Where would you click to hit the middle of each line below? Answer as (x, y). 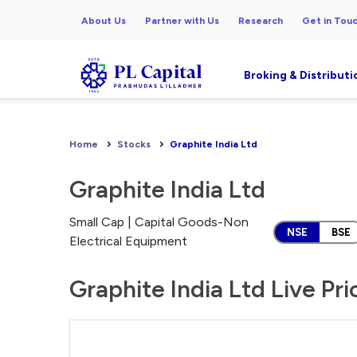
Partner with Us (182, 21)
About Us (104, 21)
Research (261, 21)
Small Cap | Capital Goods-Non (159, 222)
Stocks (134, 144)
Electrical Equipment (128, 241)
